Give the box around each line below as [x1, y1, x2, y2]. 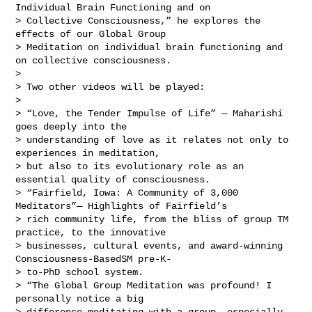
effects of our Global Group [15, 28, 172, 40]
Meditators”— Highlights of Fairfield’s [15, 200, 233, 212]
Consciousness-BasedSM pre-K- [15, 253, 178, 265]
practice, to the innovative [15, 226, 172, 238]
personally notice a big [15, 292, 150, 304]
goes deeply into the [15, 120, 133, 132]
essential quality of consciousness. [15, 173, 211, 185]
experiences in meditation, [15, 147, 166, 159]
